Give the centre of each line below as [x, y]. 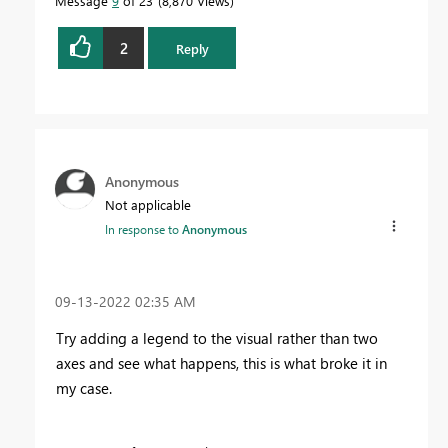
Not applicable [148, 205]
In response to [143, 229]
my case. [84, 387]
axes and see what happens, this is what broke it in [221, 362]
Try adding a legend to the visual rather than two [217, 337]
